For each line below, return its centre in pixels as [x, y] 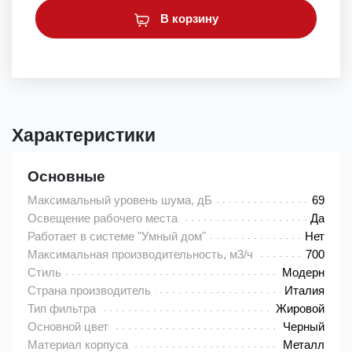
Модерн [303, 273]
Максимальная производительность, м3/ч [140, 255]
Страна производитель [89, 291]
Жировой [300, 309]
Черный [304, 327]
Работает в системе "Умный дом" [117, 236]
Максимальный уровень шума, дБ [120, 200]
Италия [304, 291]
